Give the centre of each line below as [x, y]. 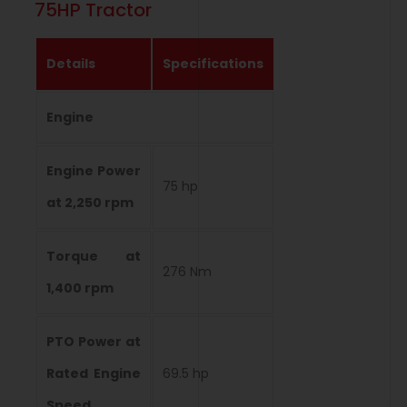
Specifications [213, 64]
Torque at [94, 257]
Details [71, 64]
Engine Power [94, 171]
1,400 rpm [80, 288]
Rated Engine [94, 374]
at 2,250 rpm [90, 203]
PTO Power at [94, 342]
